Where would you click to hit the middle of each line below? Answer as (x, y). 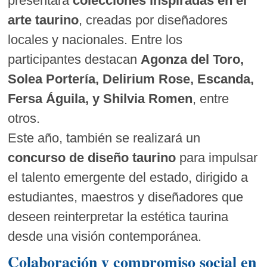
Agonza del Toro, (193, 60)
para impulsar (217, 158)
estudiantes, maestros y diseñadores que (126, 197)
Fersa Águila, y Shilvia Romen (100, 99)
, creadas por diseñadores (153, 20)
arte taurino (44, 20)
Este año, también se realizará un (104, 138)
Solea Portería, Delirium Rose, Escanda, (131, 79)
